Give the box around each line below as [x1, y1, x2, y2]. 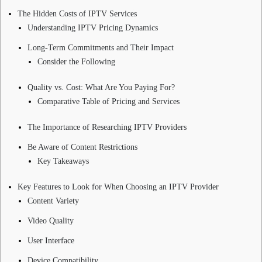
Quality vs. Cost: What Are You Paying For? [27, 82, 175, 92]
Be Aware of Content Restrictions [27, 142, 137, 151]
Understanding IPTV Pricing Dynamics [27, 23, 158, 32]
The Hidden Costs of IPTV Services [18, 9, 137, 18]
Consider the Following [37, 57, 115, 66]
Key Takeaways [37, 156, 89, 166]
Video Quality [27, 216, 74, 225]
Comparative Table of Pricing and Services [37, 96, 180, 106]
